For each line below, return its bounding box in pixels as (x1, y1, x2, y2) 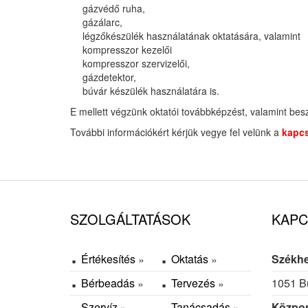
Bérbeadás (81, 275, 137, 291)
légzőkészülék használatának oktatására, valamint (82, 29, 300, 43)
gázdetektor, (82, 70, 136, 85)
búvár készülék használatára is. (82, 84, 219, 98)
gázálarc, (82, 15, 122, 30)
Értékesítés (81, 251, 138, 267)
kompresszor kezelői (82, 43, 172, 57)
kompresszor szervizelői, (82, 56, 190, 71)
